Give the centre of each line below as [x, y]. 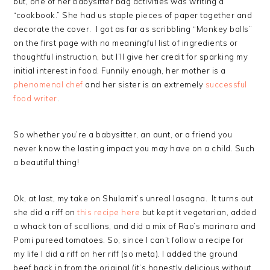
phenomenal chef [48, 84]
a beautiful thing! [46, 162]
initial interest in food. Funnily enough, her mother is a [120, 71]
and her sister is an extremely [144, 84]
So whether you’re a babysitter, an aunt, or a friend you [123, 134]
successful [226, 84]
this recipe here [109, 212]
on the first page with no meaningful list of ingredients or [126, 43]
